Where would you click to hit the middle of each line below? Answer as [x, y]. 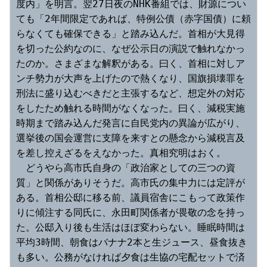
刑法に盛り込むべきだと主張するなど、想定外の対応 [131, 94]
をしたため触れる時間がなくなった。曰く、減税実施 [131, 108]
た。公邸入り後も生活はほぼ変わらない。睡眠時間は [131, 228]
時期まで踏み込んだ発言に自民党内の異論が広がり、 [131, 123]
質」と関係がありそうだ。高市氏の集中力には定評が [131, 183]
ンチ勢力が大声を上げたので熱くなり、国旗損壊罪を [131, 79]
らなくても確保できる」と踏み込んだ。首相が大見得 [131, 34]
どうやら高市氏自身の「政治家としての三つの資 [126, 168]
